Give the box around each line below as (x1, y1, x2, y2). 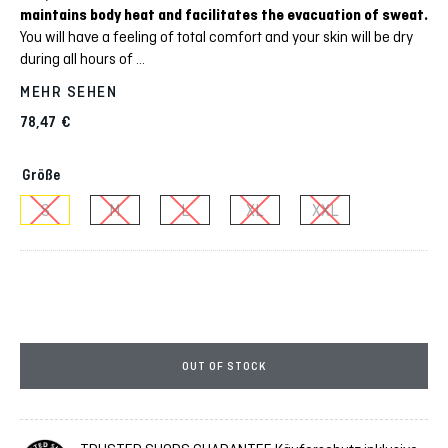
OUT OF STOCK (182, 359, 266, 374)
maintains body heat (20, 6, 158, 25)
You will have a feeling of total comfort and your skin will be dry (20, 28, 413, 46)
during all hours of (20, 50, 136, 68)
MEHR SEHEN (20, 83, 117, 102)
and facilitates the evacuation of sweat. (158, 6, 428, 25)
